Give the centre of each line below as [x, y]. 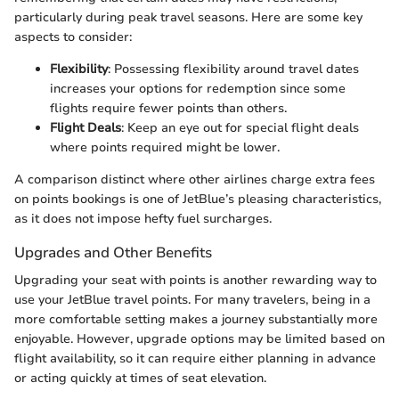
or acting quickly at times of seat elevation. [140, 379]
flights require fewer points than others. [168, 109]
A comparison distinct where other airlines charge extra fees [195, 180]
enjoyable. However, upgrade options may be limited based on [199, 339]
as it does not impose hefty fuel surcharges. [143, 219]
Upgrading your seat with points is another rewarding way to [195, 281]
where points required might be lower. [165, 148]
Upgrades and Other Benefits [113, 253]
